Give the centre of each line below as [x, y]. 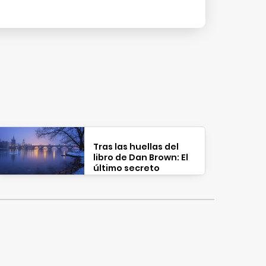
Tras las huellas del [136, 147]
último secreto [126, 168]
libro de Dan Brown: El [140, 157]
